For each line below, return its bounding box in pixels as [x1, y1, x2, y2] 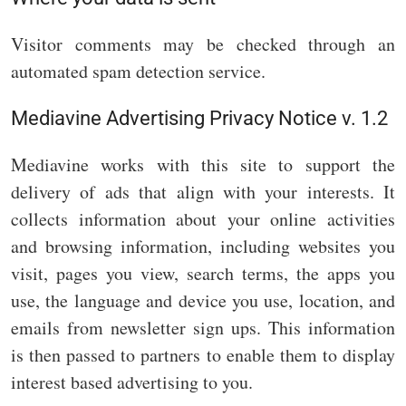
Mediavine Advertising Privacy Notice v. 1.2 [11, 107, 388, 130]
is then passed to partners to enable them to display [11, 343, 395, 368]
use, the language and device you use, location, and [11, 288, 395, 314]
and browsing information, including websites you [11, 234, 395, 259]
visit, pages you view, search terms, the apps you [11, 261, 395, 286]
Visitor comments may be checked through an [11, 32, 395, 57]
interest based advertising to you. [11, 370, 253, 395]
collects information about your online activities [11, 207, 395, 232]
